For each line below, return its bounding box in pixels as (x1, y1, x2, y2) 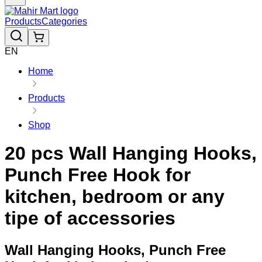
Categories (42, 16, 87, 26)
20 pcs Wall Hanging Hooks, (5, 143, 257, 164)
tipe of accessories (5, 208, 175, 229)
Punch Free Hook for (5, 164, 191, 186)
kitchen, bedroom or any (5, 186, 225, 208)
